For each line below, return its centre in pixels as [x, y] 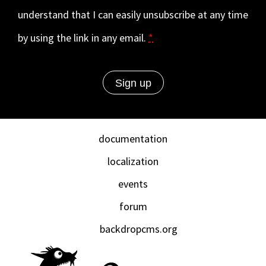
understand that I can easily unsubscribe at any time [133, 15]
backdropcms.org [138, 229]
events [133, 184]
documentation [133, 139]
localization [133, 161]
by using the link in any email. [83, 38]
